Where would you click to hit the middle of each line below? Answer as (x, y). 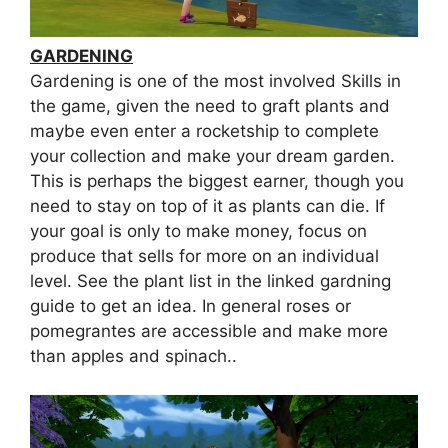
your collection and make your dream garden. (212, 156)
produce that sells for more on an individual (204, 256)
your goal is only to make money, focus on (198, 231)
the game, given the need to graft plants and (210, 106)
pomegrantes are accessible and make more (209, 331)
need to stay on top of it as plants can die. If (207, 206)
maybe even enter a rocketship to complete (204, 131)
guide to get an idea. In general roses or (190, 306)
